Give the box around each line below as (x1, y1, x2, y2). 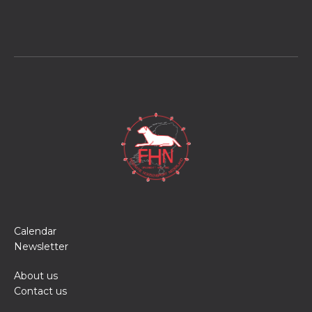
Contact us (14, 284, 67, 297)
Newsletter (14, 240, 68, 253)
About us (14, 269, 58, 282)
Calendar (14, 224, 56, 237)
